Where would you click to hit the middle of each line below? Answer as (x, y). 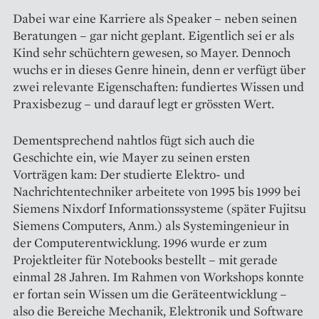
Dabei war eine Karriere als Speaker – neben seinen (155, 19)
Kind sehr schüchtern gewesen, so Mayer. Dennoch (152, 53)
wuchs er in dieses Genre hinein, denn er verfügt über (159, 70)
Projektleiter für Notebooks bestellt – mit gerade (145, 260)
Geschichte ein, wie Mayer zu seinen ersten (131, 157)
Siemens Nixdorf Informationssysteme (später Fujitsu (159, 209)
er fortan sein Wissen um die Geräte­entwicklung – (150, 294)
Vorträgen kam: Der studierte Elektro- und (129, 174)
